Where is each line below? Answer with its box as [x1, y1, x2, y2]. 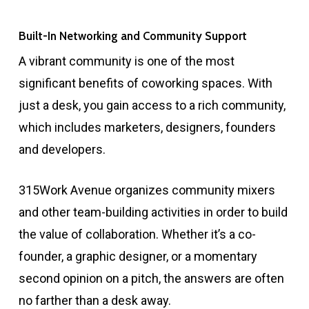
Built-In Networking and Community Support [18, 29, 247, 43]
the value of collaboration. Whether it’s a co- [18, 227, 256, 242]
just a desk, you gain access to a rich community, [18, 98, 286, 113]
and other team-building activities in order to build [18, 205, 288, 220]
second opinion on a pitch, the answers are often [18, 271, 284, 286]
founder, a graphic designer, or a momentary [18, 249, 257, 264]
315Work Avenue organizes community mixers [18, 183, 275, 198]
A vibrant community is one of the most [18, 54, 235, 69]
